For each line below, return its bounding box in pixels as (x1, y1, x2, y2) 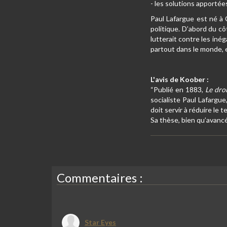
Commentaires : (57, 170, 143, 185)
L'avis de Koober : (150, 75, 209, 84)
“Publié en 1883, (150, 85, 205, 94)
